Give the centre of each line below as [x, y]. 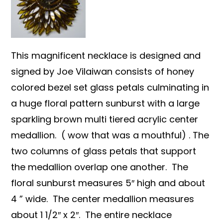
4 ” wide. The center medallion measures [103, 199]
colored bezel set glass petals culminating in [110, 87]
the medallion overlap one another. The [100, 167]
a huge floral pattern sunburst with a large [106, 103]
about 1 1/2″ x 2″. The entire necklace [92, 215]
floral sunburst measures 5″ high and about [108, 183]
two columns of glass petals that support [104, 151]
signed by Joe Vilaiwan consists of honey [103, 71]
